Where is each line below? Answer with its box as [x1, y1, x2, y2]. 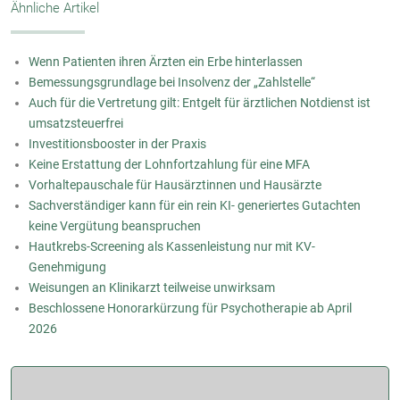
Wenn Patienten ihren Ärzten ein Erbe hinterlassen [29, 54, 303, 69]
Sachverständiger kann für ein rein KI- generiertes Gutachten [29, 197, 361, 212]
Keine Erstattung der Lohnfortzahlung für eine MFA [29, 156, 310, 171]
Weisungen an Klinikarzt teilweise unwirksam [29, 279, 275, 295]
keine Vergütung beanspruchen [29, 218, 201, 233]
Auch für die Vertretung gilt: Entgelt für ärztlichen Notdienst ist [29, 95, 371, 110]
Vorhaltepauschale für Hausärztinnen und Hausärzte [29, 177, 321, 192]
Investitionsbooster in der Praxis [29, 136, 206, 151]
